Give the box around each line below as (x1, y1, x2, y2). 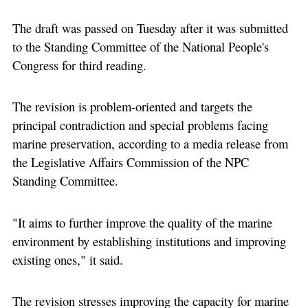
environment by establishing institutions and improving (12, 232, 286, 250)
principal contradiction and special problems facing (12, 116, 268, 134)
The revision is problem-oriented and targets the (12, 98, 252, 115)
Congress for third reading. (12, 56, 146, 74)
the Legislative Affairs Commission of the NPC (12, 153, 249, 171)
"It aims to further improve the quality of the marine (12, 213, 272, 231)
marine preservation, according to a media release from (12, 135, 288, 153)
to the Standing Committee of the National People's (12, 37, 269, 55)
